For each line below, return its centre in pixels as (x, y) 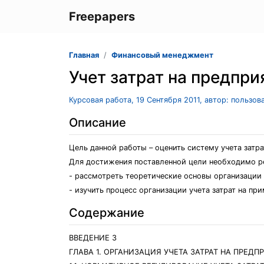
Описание (98, 123)
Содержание (107, 213)
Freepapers (102, 16)
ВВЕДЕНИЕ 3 (93, 238)
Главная (84, 55)
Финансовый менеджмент (162, 55)
